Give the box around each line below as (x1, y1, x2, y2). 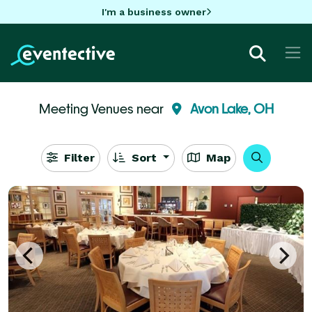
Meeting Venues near (38, 100, 166, 116)
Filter (60, 150, 95, 164)
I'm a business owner (101, 6, 206, 17)
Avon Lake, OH (189, 100, 274, 116)
